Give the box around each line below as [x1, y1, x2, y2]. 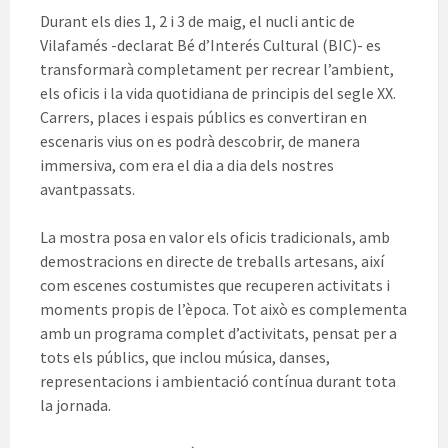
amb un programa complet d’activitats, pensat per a [40, 323, 397, 344]
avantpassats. [40, 179, 135, 200]
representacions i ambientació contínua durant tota [40, 371, 396, 392]
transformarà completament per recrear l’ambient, [40, 59, 394, 80]
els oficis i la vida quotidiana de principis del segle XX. [40, 83, 396, 104]
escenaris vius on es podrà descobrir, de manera [40, 131, 360, 152]
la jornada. [40, 395, 111, 416]
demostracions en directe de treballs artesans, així [40, 251, 384, 272]
